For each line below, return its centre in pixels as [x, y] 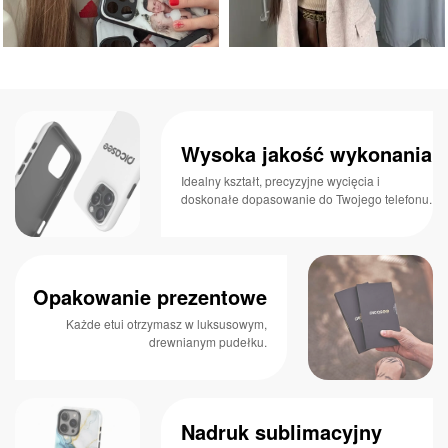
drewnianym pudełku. [207, 342]
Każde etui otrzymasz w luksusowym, [166, 324]
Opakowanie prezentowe [149, 297]
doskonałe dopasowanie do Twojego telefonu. [307, 198]
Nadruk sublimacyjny [282, 431]
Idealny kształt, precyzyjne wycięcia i [281, 180]
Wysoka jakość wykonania [307, 153]
